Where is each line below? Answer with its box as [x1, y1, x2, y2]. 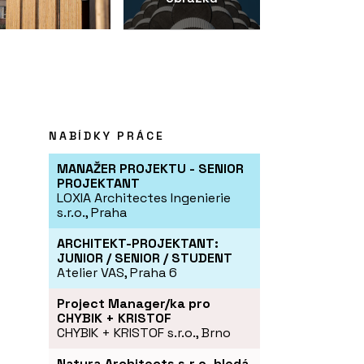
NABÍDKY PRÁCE [49, 128, 165, 144]
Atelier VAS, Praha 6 [57, 264, 177, 282]
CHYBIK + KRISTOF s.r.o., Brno [57, 324, 231, 342]
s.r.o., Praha [57, 204, 127, 222]
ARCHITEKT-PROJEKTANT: [57, 235, 219, 253]
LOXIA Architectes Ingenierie [57, 189, 231, 207]
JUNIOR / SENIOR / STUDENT [57, 249, 232, 267]
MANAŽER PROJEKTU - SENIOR [57, 160, 244, 178]
